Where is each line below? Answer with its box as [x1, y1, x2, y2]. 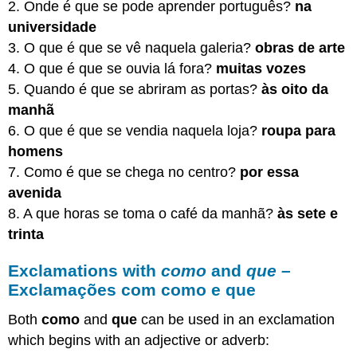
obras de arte [255, 39, 346, 56]
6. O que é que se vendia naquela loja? [8, 122, 262, 139]
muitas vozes [216, 60, 307, 76]
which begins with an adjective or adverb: [8, 332, 270, 349]
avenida [8, 184, 62, 201]
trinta [8, 226, 45, 242]
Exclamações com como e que [8, 280, 257, 299]
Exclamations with [8, 261, 162, 280]
